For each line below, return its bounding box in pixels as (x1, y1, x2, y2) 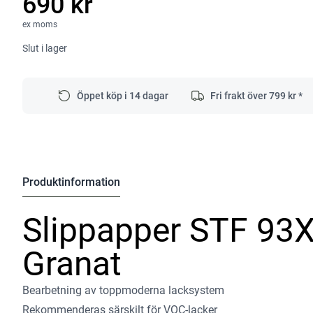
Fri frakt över (210, 89, 269, 101)
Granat (22, 244, 122, 284)
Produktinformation (22, 175, 120, 189)
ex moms (22, 19, 57, 29)
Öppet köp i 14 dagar (76, 89, 168, 101)
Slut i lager (22, 42, 67, 54)
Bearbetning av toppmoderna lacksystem (22, 284, 224, 297)
